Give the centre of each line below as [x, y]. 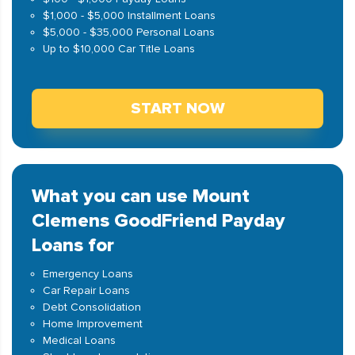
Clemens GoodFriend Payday [158, 221]
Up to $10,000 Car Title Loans [119, 49]
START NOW [177, 109]
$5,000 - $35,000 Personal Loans [129, 32]
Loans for [73, 245]
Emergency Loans [88, 274]
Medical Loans [79, 340]
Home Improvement [93, 324]
